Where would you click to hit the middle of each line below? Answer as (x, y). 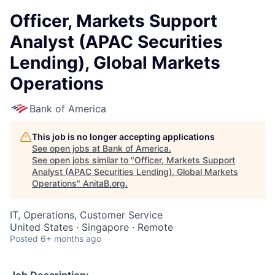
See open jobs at (67, 148)
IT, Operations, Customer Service (86, 215)
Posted (24, 238)
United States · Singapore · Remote (91, 227)
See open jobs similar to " (83, 160)
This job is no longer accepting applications (123, 137)
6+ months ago (71, 238)
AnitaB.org (104, 183)
